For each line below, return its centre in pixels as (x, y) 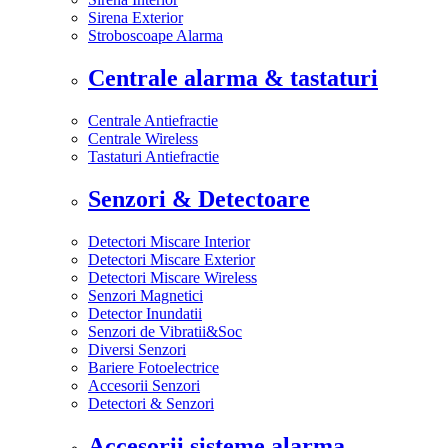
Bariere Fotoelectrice (153, 367)
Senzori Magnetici (145, 295)
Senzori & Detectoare (199, 199)
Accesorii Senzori (144, 385)
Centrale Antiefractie (153, 121)
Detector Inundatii (145, 313)
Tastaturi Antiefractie (153, 157)
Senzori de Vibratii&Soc (165, 331)
